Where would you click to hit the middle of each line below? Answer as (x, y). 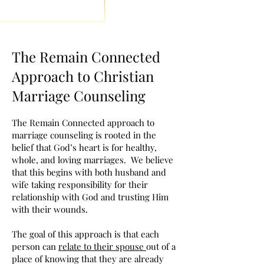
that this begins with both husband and (89, 172)
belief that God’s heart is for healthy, (84, 147)
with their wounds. (50, 209)
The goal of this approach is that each (85, 234)
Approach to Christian (83, 76)
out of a (161, 246)
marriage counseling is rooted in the (84, 135)
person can (35, 246)
